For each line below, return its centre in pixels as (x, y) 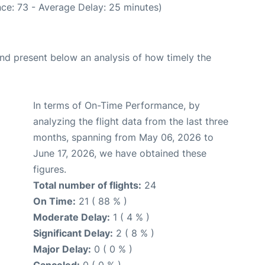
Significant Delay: (73, 233)
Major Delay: (62, 249)
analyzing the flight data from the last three (131, 122)
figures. (50, 169)
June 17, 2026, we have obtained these (120, 153)
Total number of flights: (87, 185)
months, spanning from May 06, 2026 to (123, 138)
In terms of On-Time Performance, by (117, 106)
